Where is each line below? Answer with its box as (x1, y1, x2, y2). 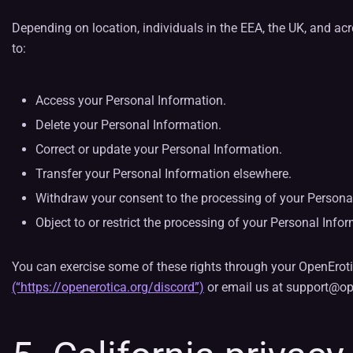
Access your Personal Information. (35, 93, 226, 108)
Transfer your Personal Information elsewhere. (35, 166, 292, 181)
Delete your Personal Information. (35, 117, 221, 132)
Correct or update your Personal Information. (35, 142, 282, 157)
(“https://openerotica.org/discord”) (12, 280, 204, 295)
